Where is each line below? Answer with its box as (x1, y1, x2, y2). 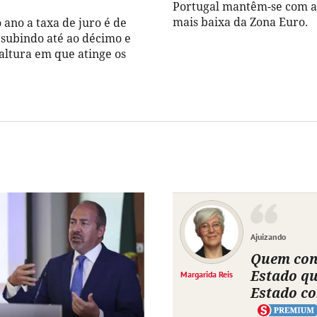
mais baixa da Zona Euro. (173, 14, 308, 30)
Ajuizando (250, 231, 286, 243)
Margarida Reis (180, 269, 233, 280)
